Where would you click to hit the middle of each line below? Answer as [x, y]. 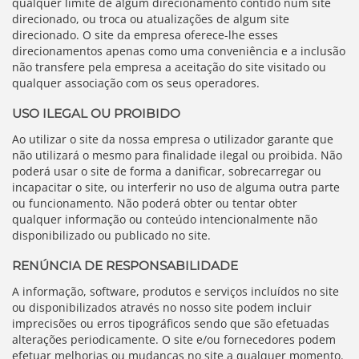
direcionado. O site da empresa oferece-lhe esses [145, 35]
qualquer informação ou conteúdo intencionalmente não [165, 219]
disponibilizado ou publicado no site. [111, 235]
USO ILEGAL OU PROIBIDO [96, 113]
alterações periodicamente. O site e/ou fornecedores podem [174, 339]
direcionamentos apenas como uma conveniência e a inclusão [179, 51]
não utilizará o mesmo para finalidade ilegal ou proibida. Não [177, 155]
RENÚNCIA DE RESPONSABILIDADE [125, 266]
